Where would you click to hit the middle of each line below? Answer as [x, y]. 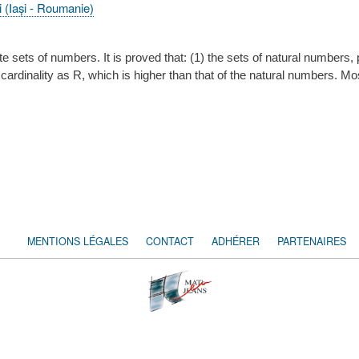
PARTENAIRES [312, 241]
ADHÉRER [236, 241]
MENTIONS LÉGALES [78, 241]
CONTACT [170, 241]
